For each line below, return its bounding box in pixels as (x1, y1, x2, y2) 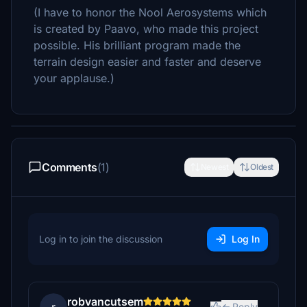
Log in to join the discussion (39, 233, 162, 245)
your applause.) (34, 71, 114, 85)
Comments (42, 160, 97, 174)
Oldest (250, 162, 273, 172)
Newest (200, 162, 229, 172)
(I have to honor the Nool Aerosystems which (34, 5, 267, 19)
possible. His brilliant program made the (34, 38, 241, 52)
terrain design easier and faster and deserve (34, 55, 261, 69)
